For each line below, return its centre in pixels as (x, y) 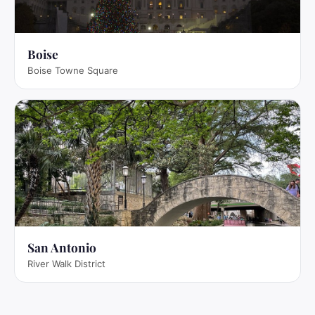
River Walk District (66, 264)
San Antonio (62, 247)
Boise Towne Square (73, 70)
